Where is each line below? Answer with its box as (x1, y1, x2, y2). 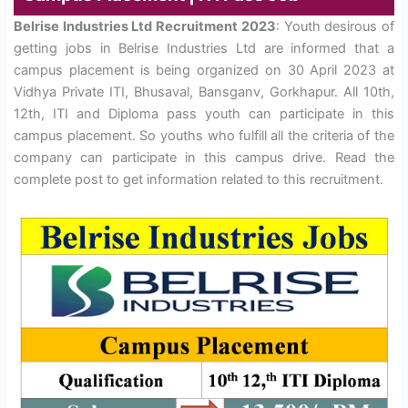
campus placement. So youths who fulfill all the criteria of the (14, 127, 394, 145)
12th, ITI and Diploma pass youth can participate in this (14, 106, 394, 123)
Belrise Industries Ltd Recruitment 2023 (14, 18, 276, 36)
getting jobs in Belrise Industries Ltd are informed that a (14, 40, 394, 57)
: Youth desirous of (275, 18, 394, 36)
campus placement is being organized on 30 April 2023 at (14, 62, 394, 79)
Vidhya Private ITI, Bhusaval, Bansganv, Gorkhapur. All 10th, (14, 84, 394, 101)
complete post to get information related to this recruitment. (14, 171, 384, 189)
